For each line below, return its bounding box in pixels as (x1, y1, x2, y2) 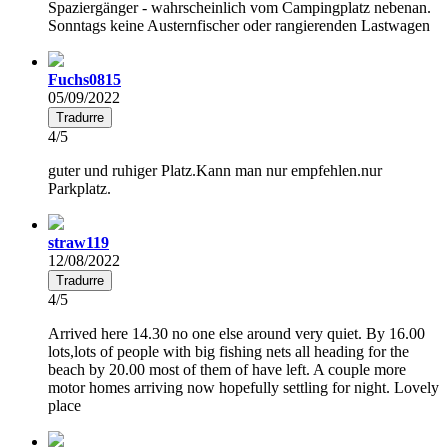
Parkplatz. (48, 179, 111, 197)
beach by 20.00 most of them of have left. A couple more (48, 360, 406, 378)
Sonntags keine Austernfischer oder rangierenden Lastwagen (48, 16, 430, 34)
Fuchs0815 (48, 70, 121, 88)
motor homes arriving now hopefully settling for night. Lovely (48, 378, 439, 396)
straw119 (48, 233, 109, 251)
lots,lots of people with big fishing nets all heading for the (48, 342, 409, 360)
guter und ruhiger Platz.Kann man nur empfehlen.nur (48, 161, 382, 179)
